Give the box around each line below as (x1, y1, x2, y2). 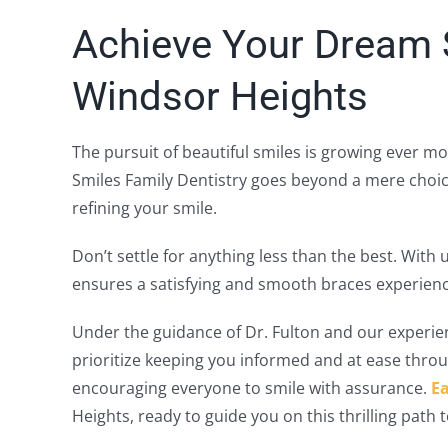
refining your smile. (71, 196, 217, 219)
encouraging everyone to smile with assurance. (71, 376, 431, 399)
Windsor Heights (71, 72, 368, 120)
